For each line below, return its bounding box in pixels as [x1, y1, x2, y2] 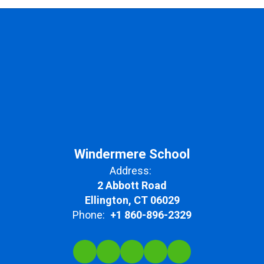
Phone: [72, 208, 105, 221]
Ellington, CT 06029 [84, 193, 180, 206]
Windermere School [74, 146, 190, 161]
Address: [110, 164, 151, 177]
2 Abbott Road [97, 179, 167, 192]
